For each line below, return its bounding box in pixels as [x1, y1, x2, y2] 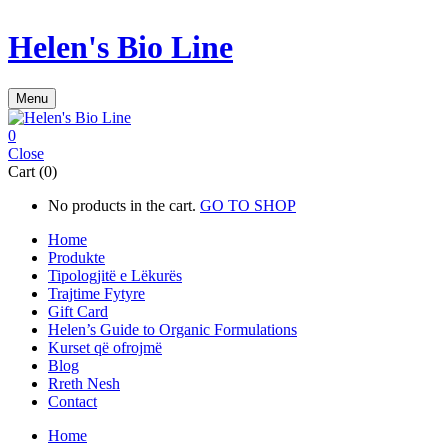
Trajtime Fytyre [48, 284, 145, 302]
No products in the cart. [48, 196, 196, 214]
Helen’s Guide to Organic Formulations [48, 320, 297, 338]
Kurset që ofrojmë [48, 338, 162, 356]
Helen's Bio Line [8, 29, 233, 66]
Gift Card [48, 302, 108, 320]
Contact [48, 392, 97, 410]
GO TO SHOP [200, 196, 296, 214]
